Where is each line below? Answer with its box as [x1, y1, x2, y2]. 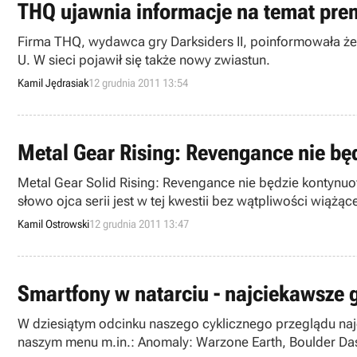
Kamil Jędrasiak [18, 76, 88, 89]
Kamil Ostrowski [18, 218, 89, 230]
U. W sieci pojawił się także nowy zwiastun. [18, 52, 270, 68]
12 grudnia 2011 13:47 [89, 218, 189, 230]
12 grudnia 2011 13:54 [88, 76, 188, 89]
